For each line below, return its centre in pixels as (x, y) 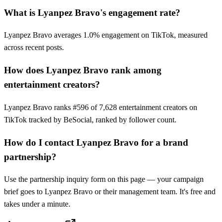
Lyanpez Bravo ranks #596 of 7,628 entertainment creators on (101, 107)
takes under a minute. (37, 204)
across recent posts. (34, 48)
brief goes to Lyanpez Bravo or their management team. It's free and (110, 192)
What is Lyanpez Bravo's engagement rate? (92, 12)
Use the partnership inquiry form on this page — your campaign (104, 179)
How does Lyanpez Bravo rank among (83, 70)
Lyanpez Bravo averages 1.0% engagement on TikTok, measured (106, 35)
